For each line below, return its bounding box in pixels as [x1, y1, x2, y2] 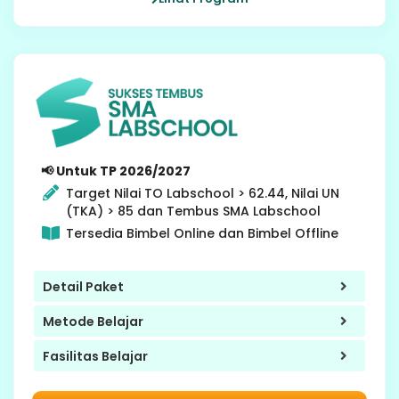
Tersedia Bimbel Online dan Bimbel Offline [65, 224, 338, 242]
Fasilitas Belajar [43, 346, 148, 365]
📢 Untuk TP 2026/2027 [41, 162, 191, 180]
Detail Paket [43, 277, 124, 296]
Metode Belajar [43, 312, 143, 330]
